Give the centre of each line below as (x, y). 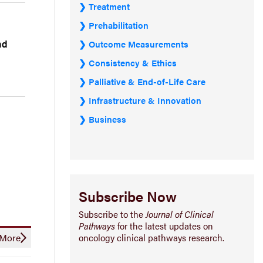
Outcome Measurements (139, 43)
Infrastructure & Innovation (145, 100)
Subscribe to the (112, 214)
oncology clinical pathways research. (151, 237)
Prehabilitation (119, 25)
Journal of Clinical (180, 214)
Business (107, 119)
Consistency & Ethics (133, 62)
